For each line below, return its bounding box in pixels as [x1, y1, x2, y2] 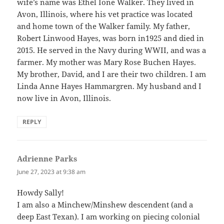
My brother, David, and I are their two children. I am [17, 69, 206, 79]
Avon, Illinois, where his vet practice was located [17, 9, 193, 19]
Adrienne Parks [17, 153, 77, 164]
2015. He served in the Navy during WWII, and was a [17, 45, 206, 55]
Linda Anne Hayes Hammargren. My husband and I [17, 81, 202, 91]
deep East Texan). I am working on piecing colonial [17, 211, 200, 221]
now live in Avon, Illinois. [17, 93, 111, 103]
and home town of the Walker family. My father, [17, 21, 190, 31]
